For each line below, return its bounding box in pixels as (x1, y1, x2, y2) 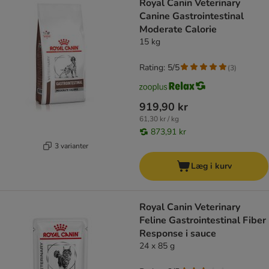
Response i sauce (139, 227, 216, 241)
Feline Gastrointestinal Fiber (139, 214, 266, 228)
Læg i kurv (190, 160, 232, 172)
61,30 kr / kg (139, 114, 179, 124)
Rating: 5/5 (139, 62, 180, 74)
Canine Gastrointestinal (139, 10, 244, 23)
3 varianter (54, 141, 88, 151)
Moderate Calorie (139, 23, 217, 37)
